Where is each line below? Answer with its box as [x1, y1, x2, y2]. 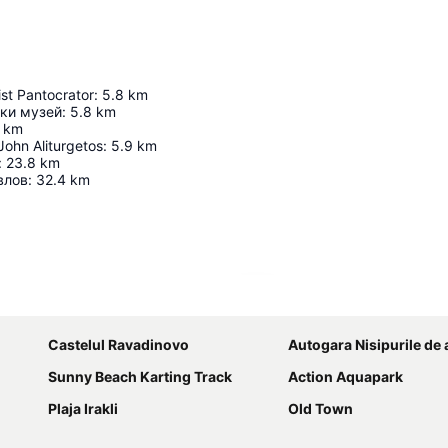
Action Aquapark [288, 368, 403, 385]
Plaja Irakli [48, 400, 118, 417]
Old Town [288, 400, 353, 417]
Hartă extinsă [268, 292, 355, 310]
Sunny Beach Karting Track [48, 368, 232, 385]
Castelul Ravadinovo [48, 336, 189, 353]
